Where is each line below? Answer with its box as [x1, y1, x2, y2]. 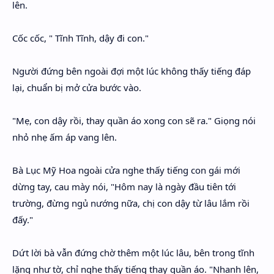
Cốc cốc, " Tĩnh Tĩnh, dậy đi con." [12, 32, 149, 44]
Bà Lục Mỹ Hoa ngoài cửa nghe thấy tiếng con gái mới [12, 164, 240, 176]
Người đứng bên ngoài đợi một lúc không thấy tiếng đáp [12, 65, 251, 77]
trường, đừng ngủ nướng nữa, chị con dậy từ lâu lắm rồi [12, 197, 250, 209]
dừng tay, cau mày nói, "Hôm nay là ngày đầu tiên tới [12, 180, 236, 193]
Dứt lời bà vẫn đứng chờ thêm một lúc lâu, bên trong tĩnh [12, 246, 254, 259]
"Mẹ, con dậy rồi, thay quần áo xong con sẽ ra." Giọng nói [12, 114, 256, 127]
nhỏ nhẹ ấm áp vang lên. [12, 131, 117, 143]
